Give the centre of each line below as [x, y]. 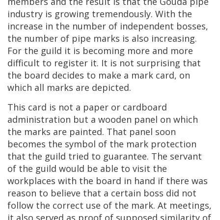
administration [39, 119]
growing [72, 14]
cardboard [145, 107]
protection [174, 144]
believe [66, 193]
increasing [173, 38]
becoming [104, 50]
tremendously [121, 14]
